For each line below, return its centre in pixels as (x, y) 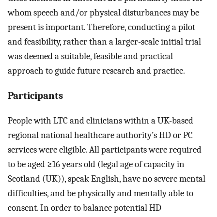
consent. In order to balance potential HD (85, 208)
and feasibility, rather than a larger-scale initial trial (104, 42)
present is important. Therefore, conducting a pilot (101, 27)
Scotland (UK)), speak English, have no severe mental (107, 178)
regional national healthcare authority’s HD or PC (100, 135)
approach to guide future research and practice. (96, 71)
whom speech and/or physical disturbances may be (103, 13)
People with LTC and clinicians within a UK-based (101, 120)
